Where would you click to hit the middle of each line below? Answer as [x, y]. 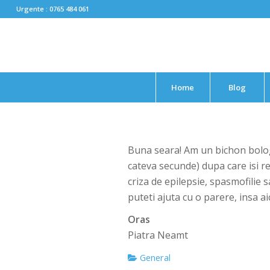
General [154, 258]
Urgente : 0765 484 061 [52, 9]
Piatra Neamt [158, 235]
